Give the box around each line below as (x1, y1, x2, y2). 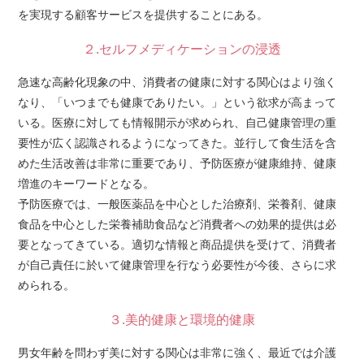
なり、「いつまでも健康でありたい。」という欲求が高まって (18, 96, 336, 109)
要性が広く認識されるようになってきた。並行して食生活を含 (18, 136, 336, 149)
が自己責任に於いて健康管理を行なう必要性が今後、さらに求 (18, 258, 336, 271)
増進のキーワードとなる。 (18, 177, 154, 190)
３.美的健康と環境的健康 (109, 313, 255, 327)
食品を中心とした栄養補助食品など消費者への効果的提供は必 (18, 218, 336, 231)
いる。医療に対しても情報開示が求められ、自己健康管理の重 (18, 116, 336, 129)
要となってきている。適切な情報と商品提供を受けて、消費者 (18, 238, 336, 251)
